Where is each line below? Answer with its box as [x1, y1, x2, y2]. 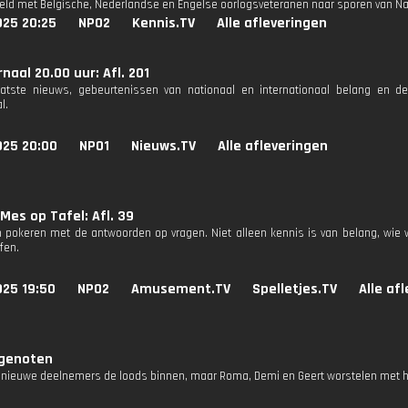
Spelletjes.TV [252, 280, 337, 299]
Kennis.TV [132, 14, 195, 33]
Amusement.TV [131, 280, 230, 299]
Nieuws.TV [131, 137, 196, 156]
